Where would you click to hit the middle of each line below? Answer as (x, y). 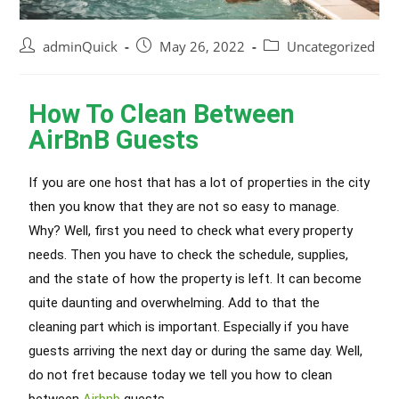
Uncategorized (331, 46)
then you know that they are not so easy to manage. (184, 206)
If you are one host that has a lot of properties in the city (199, 182)
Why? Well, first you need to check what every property (191, 230)
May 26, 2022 (203, 46)
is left (253, 278)
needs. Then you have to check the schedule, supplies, (189, 254)
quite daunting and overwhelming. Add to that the (175, 302)
